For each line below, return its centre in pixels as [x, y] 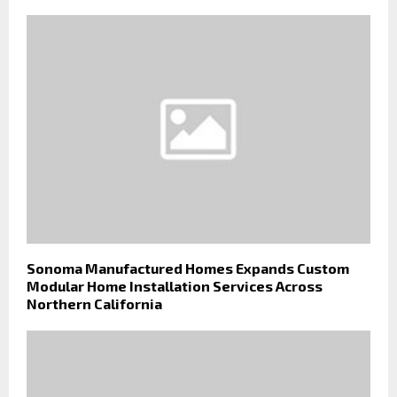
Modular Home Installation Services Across [175, 286]
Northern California [94, 304]
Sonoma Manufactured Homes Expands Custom [188, 269]
